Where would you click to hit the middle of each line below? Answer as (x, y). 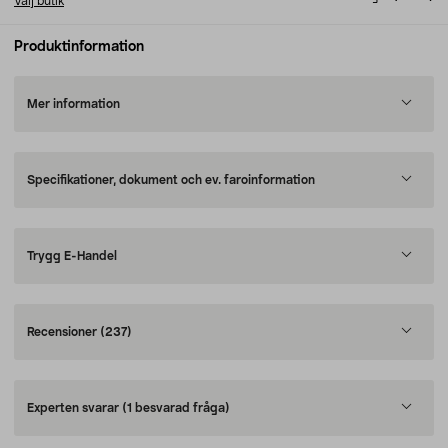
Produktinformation (79, 47)
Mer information (73, 104)
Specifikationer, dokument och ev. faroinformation (171, 180)
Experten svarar (74, 408)
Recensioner (63, 332)
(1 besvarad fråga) (176, 408)
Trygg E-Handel (72, 256)
